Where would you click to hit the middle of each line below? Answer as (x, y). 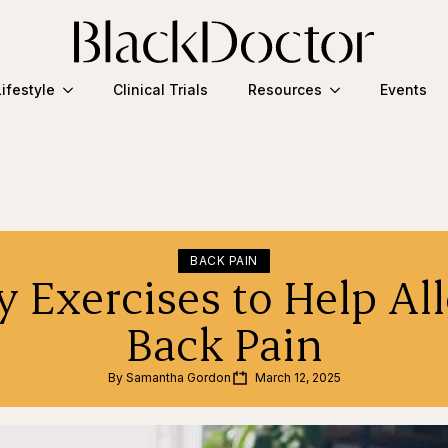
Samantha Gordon (178, 377)
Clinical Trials (160, 90)
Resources (284, 90)
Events (403, 90)
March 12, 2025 (297, 377)
